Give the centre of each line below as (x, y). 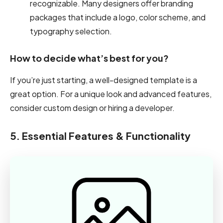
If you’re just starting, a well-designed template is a (104, 80)
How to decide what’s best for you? (89, 58)
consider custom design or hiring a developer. (92, 108)
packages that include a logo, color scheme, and (118, 17)
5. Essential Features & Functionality (100, 135)
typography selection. (71, 31)
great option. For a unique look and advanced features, (111, 94)
